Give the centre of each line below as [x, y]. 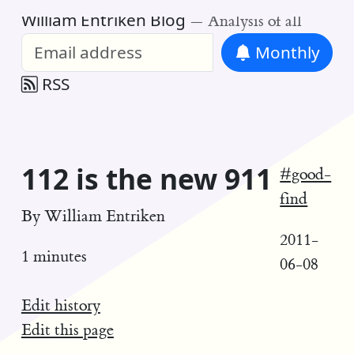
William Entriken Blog [103, 20]
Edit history [60, 305]
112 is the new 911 [146, 179]
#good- [306, 175]
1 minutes [54, 257]
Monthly [285, 53]
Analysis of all [254, 21]
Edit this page [67, 330]
